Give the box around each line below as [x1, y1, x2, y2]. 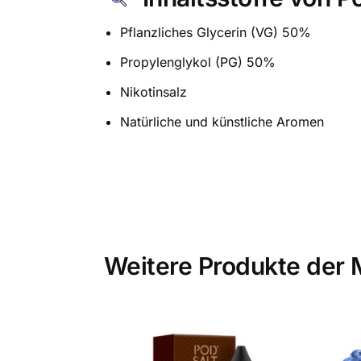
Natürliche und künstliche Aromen [119, 113, 324, 130]
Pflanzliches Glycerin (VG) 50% [119, 23, 311, 40]
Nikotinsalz [119, 83, 187, 100]
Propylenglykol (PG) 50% [119, 53, 276, 70]
